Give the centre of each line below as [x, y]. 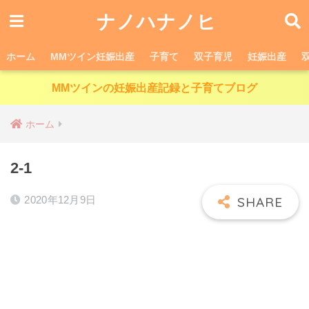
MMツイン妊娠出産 [92, 57]
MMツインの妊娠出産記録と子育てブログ [154, 88]
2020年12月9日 [60, 200]
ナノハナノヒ [156, 21]
